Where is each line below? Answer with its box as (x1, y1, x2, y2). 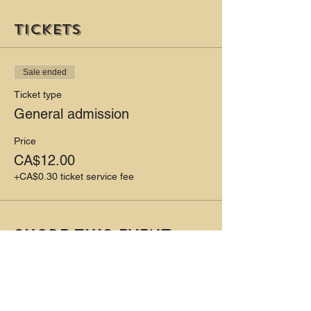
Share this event (14, 225, 171, 244)
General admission (14, 106, 129, 123)
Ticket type (14, 89, 62, 101)
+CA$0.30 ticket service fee (14, 171, 134, 183)
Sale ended (23, 67, 67, 78)
